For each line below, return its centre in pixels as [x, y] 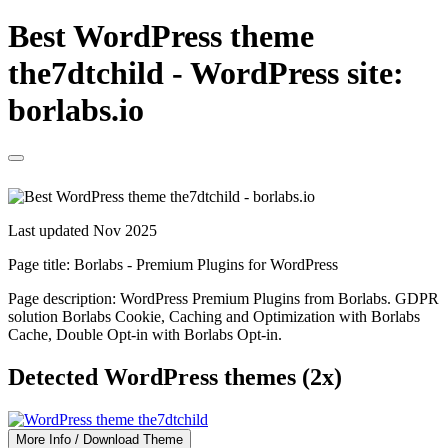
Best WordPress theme [161, 36]
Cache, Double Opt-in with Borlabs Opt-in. [145, 334]
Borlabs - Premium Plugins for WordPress [206, 264]
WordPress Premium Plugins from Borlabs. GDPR [279, 298]
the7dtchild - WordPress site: [206, 73]
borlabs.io [76, 110]
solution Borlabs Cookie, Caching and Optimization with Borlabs [214, 316]
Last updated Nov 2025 [82, 230]
